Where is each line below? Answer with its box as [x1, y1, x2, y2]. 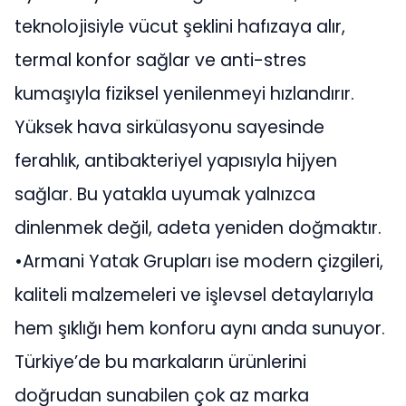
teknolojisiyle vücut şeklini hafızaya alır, [14, 14, 345, 40]
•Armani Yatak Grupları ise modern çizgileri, [14, 249, 383, 275]
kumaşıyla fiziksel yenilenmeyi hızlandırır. [14, 82, 354, 107]
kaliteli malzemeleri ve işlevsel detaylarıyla [14, 283, 373, 308]
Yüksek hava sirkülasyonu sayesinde [14, 115, 324, 140]
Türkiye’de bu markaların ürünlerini [14, 350, 306, 375]
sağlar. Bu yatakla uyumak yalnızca [14, 182, 315, 208]
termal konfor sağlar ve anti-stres [14, 48, 306, 73]
